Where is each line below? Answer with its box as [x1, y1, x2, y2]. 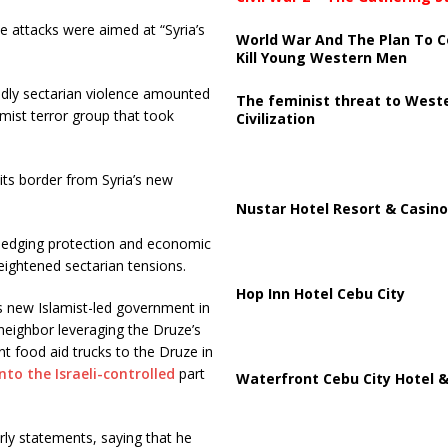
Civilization [235, 108, 315, 128]
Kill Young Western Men [235, 47, 407, 67]
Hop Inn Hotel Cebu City [235, 283, 405, 303]
